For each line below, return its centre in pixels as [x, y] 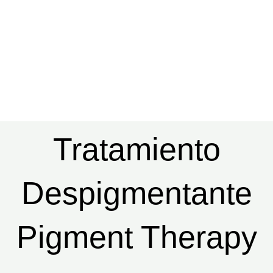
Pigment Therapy [136, 237]
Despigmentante [136, 193]
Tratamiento [136, 149]
